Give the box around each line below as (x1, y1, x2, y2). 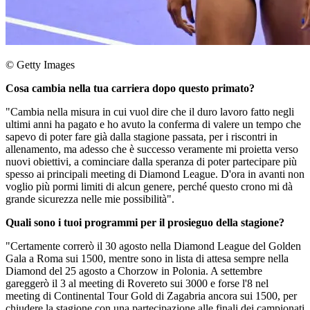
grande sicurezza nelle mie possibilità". (6, 193, 174, 205)
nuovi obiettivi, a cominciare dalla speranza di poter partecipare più (6, 156, 297, 167)
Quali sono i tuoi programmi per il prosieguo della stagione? (6, 217, 284, 228)
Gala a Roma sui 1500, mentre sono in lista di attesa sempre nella (6, 253, 289, 264)
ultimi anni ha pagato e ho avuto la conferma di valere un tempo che (6, 118, 301, 130)
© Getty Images (6, 59, 75, 71)
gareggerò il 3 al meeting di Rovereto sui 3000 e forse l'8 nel (6, 277, 268, 289)
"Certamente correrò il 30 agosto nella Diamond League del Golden (6, 240, 301, 252)
